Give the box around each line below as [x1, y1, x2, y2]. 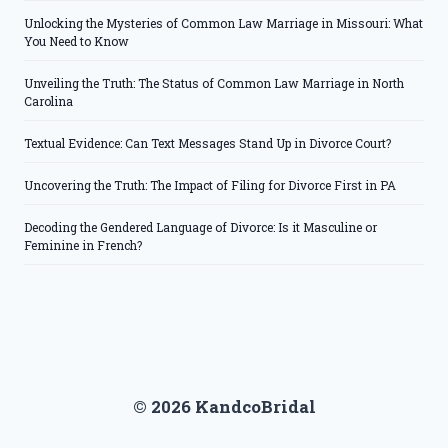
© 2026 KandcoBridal [132, 395, 316, 419]
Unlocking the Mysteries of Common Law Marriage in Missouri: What [24, 14, 423, 31]
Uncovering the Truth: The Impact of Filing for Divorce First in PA [24, 176, 396, 193]
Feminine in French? [24, 236, 142, 253]
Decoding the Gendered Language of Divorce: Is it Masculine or [24, 218, 377, 235]
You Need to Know [24, 32, 129, 49]
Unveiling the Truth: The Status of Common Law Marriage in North [24, 74, 404, 91]
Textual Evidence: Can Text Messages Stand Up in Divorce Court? [24, 134, 391, 151]
